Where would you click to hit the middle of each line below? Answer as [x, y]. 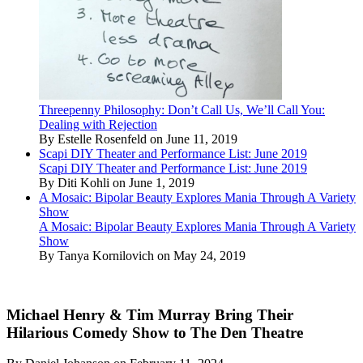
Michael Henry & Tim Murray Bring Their [150, 314]
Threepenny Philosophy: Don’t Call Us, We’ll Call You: [182, 109]
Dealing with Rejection [98, 124]
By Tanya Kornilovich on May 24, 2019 [142, 255]
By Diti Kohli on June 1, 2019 [117, 182]
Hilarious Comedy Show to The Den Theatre [155, 332]
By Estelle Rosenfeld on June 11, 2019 [138, 139]
